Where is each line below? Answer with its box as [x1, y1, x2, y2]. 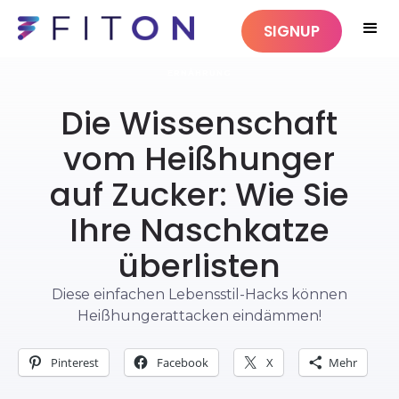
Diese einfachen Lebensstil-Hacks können [52, 286, 347, 303]
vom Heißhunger [63, 136, 336, 182]
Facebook [156, 354, 208, 370]
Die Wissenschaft [61, 101, 338, 146]
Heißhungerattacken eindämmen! [77, 307, 322, 324]
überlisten [118, 243, 281, 289]
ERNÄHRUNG [167, 68, 232, 77]
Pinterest [50, 354, 99, 370]
